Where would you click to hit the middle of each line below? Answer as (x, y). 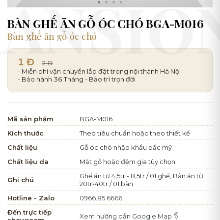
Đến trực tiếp (29, 212)
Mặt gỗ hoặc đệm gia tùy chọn (127, 161)
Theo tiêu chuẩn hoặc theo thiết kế (135, 133)
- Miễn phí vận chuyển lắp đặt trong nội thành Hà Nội (99, 71)
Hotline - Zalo (31, 198)
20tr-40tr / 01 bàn (106, 183)
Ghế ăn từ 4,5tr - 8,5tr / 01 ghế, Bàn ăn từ (141, 176)
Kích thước (25, 133)
